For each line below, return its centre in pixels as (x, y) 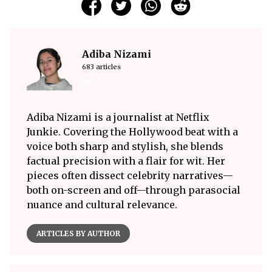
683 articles (101, 66)
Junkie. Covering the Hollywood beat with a (132, 131)
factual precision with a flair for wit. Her (126, 161)
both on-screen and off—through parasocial (134, 190)
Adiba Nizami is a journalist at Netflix (118, 117)
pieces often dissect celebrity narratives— (130, 175)
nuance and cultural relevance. (102, 204)
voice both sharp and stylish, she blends (125, 146)
